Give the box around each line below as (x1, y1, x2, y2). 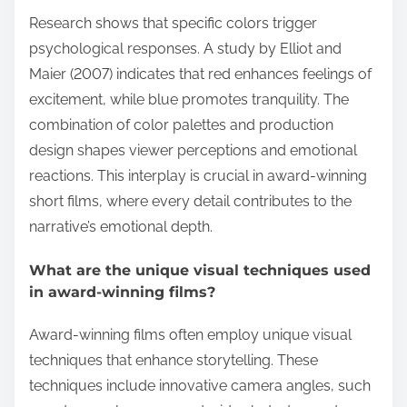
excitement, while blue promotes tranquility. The (29, 91, 349, 109)
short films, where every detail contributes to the (29, 193, 352, 211)
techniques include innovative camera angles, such (29, 376, 371, 394)
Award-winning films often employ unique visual (29, 325, 352, 343)
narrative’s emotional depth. (29, 218, 213, 236)
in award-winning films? (29, 283, 215, 301)
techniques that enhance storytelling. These (29, 351, 318, 369)
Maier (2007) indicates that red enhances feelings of (29, 65, 372, 84)
